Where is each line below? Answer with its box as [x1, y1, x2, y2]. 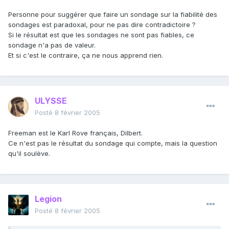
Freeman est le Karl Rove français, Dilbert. [8, 129, 143, 138]
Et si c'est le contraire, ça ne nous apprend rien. [8, 51, 163, 60]
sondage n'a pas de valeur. [8, 41, 96, 50]
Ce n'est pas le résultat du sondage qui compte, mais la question [8, 139, 217, 148]
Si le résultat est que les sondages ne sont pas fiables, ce [8, 31, 194, 39]
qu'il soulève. [8, 149, 50, 158]
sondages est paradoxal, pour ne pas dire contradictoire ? [8, 20, 196, 29]
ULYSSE [35, 96, 67, 106]
